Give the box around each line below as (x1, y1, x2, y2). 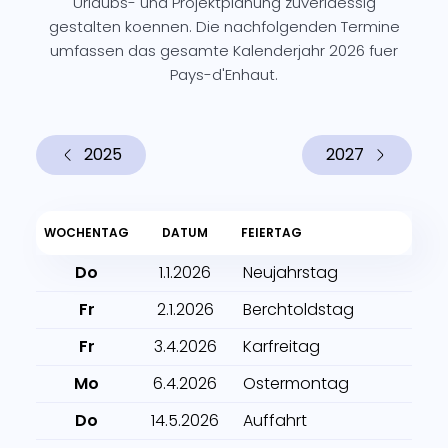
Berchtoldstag (243, 298, 354, 321)
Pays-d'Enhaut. (170, 64, 278, 85)
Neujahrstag (243, 261, 338, 284)
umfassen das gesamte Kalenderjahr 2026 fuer (50, 40, 398, 61)
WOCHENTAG (44, 224, 129, 241)
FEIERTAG (241, 224, 302, 241)
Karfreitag (243, 335, 320, 358)
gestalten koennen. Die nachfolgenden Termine (48, 16, 400, 37)
